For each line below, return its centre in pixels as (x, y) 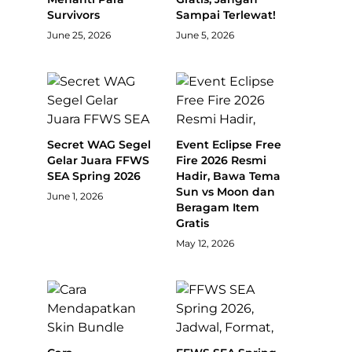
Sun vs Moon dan (225, 192)
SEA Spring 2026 (94, 176)
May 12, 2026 (205, 244)
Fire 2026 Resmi (221, 161)
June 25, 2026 (79, 35)
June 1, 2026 (75, 196)
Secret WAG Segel (99, 145)
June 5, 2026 (205, 35)
